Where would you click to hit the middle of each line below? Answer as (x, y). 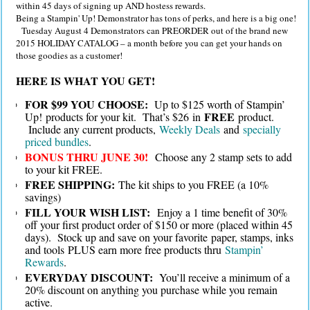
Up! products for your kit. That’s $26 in (115, 117)
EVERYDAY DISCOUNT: (89, 277)
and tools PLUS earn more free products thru (125, 249)
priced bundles (57, 142)
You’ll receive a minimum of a (221, 277)
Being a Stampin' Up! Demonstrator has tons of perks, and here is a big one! (156, 18)
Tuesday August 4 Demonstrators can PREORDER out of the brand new (153, 30)
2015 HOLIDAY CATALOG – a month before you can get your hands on (149, 43)
